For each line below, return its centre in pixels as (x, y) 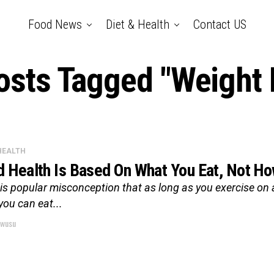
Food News (55, 24)
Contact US (220, 24)
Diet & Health (137, 24)
